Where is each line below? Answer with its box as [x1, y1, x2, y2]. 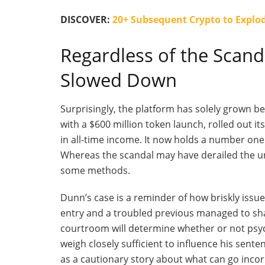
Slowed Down [60, 67, 177, 92]
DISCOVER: [60, 12, 112, 26]
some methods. [60, 164, 130, 177]
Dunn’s [60, 191, 92, 205]
